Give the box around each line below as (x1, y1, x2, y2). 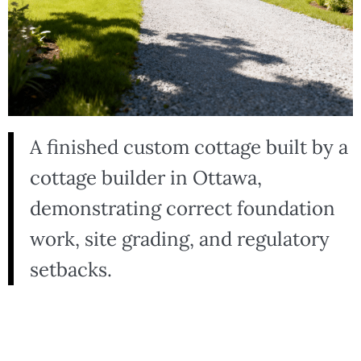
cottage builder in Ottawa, (30, 165, 262, 190)
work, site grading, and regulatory (30, 226, 330, 251)
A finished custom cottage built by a (30, 135, 348, 160)
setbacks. (30, 257, 112, 282)
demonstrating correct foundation (30, 196, 335, 221)
